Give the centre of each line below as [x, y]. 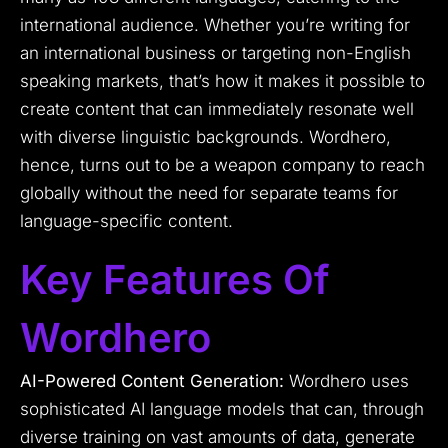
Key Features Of [175, 280]
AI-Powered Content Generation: [152, 381]
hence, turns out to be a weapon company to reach [222, 165]
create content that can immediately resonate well [217, 109]
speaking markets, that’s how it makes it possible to [222, 81]
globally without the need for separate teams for [209, 193]
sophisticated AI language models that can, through [222, 409]
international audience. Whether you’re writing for [215, 25]
